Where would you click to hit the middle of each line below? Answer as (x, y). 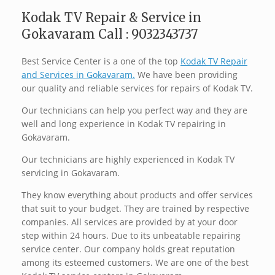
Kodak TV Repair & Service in (111, 18)
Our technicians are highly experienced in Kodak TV (128, 160)
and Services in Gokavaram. (78, 75)
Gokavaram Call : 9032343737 (110, 34)
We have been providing (186, 75)
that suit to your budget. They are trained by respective (135, 209)
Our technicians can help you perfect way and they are (134, 110)
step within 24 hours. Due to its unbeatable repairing (131, 236)
